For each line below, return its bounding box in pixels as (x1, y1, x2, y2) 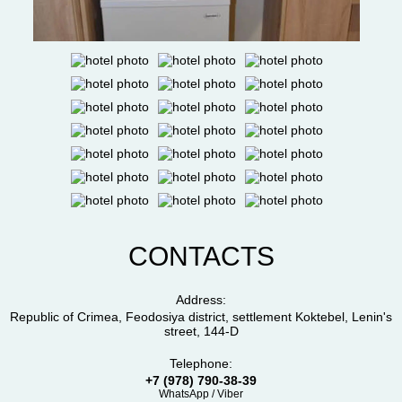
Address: (176, 292, 226, 307)
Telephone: (170, 355, 232, 371)
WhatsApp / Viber (159, 387, 243, 400)
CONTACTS (127, 240, 275, 271)
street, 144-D (163, 323, 239, 338)
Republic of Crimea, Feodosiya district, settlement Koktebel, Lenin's (10, 309, 392, 324)
